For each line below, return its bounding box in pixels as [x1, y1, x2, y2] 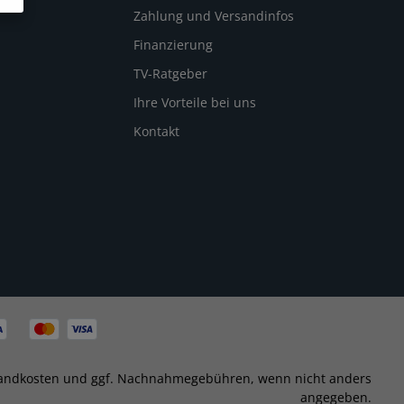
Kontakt [133, 122, 179, 140]
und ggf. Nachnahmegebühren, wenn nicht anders [60, 370, 372, 387]
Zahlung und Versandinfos [133, 6, 294, 24]
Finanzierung [133, 35, 213, 53]
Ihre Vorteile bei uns [133, 93, 256, 111]
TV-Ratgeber [133, 64, 207, 82]
